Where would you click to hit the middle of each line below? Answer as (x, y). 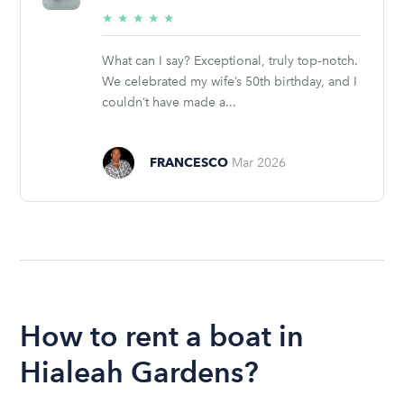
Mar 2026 (259, 162)
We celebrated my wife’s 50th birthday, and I (230, 81)
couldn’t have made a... (170, 102)
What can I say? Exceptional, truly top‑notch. (230, 60)
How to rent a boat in (162, 335)
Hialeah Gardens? (140, 372)
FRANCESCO (189, 162)
